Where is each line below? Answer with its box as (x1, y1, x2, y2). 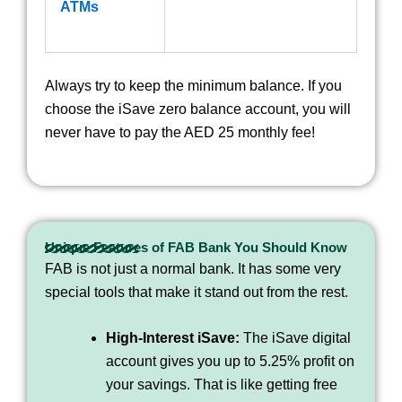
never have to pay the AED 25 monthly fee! (45, 125, 315, 140)
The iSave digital (240, 330, 351, 346)
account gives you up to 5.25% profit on (106, 354, 354, 370)
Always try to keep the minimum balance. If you (45, 78, 342, 93)
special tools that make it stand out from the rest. (45, 284, 348, 300)
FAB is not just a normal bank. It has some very (45, 260, 341, 276)
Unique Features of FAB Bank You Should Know (45, 240, 347, 255)
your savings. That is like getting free (106, 377, 337, 393)
